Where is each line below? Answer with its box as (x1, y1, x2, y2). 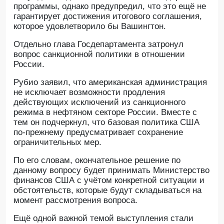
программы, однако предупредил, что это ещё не (13, 1, 206, 11)
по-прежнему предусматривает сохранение (13, 127, 183, 137)
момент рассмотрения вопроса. (13, 195, 137, 205)
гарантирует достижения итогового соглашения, (13, 11, 202, 21)
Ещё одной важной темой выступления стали (13, 213, 193, 223)
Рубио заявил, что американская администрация (13, 77, 207, 87)
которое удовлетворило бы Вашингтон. (13, 21, 166, 31)
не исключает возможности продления (13, 87, 165, 97)
